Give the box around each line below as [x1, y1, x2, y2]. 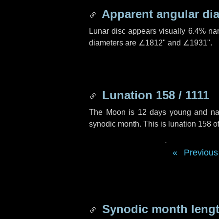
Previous [183, 148, 218, 157]
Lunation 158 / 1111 [99, 88, 209, 102]
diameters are [89, 39, 138, 47]
